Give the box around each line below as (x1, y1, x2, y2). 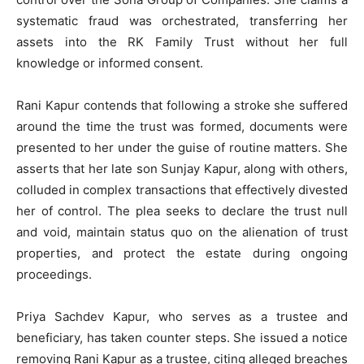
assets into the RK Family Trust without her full (16, 34, 348, 50)
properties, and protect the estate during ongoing (16, 245, 348, 261)
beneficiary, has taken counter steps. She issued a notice (16, 330, 348, 345)
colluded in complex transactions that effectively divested (16, 182, 348, 197)
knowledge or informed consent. (16, 55, 203, 71)
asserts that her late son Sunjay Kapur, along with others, (16, 161, 348, 176)
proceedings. (16, 266, 92, 282)
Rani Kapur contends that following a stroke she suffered (16, 97, 348, 113)
